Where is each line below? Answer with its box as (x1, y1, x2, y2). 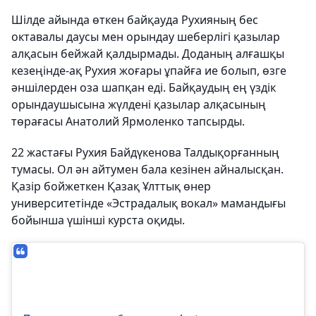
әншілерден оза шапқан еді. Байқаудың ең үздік (11, 79, 276, 95)
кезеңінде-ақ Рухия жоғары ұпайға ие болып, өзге (11, 62, 286, 78)
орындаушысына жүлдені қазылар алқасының (11, 96, 266, 112)
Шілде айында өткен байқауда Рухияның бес (11, 11, 258, 28)
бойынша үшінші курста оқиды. (11, 212, 185, 228)
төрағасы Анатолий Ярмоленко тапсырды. (11, 113, 245, 129)
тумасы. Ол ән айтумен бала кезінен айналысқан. (11, 161, 284, 177)
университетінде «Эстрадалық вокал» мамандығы (11, 195, 286, 211)
